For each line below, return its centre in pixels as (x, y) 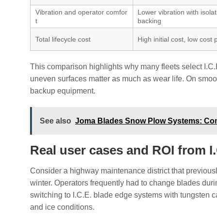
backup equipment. (63, 91)
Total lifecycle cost (63, 39)
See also (55, 121)
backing (149, 21)
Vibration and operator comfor (81, 12)
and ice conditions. (62, 207)
